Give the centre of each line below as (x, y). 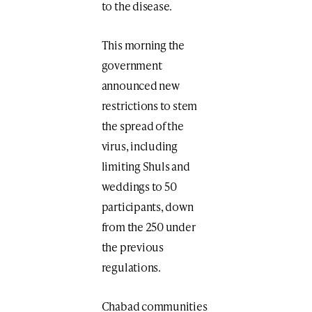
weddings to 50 (139, 186)
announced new (140, 85)
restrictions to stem (149, 105)
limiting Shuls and (146, 166)
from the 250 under (148, 226)
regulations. (131, 267)
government (132, 65)
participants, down (147, 206)
